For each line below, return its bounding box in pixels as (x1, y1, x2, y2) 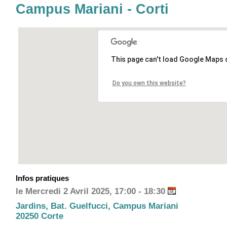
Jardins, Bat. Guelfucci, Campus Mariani (16, 201, 178, 211)
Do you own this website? (112, 79, 186, 87)
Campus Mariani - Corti (16, 1, 169, 17)
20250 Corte (16, 211, 63, 221)
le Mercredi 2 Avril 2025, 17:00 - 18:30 (16, 186, 168, 196)
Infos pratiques (16, 173, 69, 182)
